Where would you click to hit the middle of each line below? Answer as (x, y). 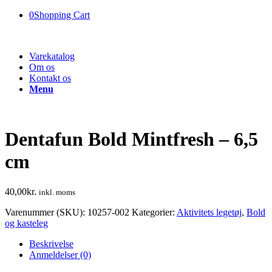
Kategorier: (154, 212)
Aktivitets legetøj (209, 212)
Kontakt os (50, 78)
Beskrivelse (51, 243)
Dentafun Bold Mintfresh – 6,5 (131, 139)
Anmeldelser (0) (60, 254)
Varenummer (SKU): (46, 212)
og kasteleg (26, 223)
